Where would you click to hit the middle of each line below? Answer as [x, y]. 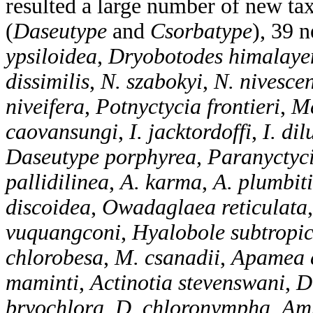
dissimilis [48, 81]
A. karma [161, 182]
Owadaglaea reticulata [205, 207]
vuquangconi [63, 232]
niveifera [45, 107]
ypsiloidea [51, 56]
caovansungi [62, 132]
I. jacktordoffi [190, 132]
